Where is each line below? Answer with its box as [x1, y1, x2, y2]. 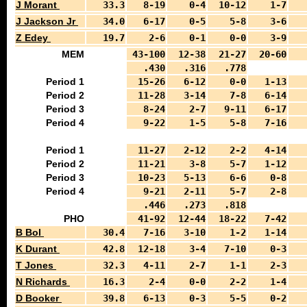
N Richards [16, 276, 70, 287]
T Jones [16, 260, 56, 271]
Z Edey [16, 32, 51, 43]
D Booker [16, 293, 62, 304]
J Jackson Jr [16, 16, 78, 27]
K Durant [16, 243, 60, 254]
